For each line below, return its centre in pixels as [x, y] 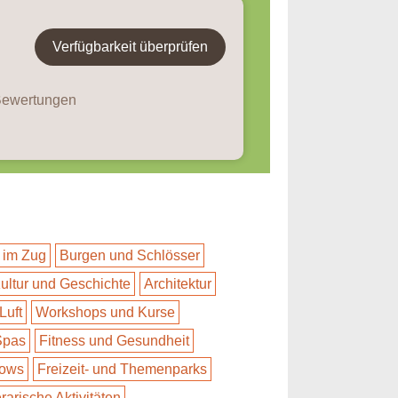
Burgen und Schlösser [130, 255]
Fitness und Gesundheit [114, 341]
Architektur [178, 284]
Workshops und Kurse [105, 312]
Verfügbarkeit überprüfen [130, 47]
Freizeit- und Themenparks [122, 369]
